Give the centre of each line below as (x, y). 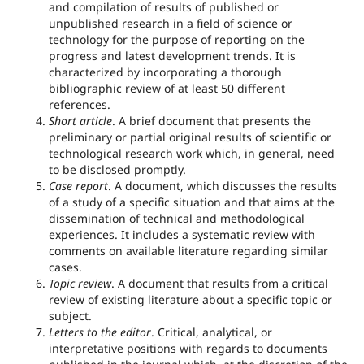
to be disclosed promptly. (117, 170)
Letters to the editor (100, 332)
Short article (80, 121)
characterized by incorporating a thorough (165, 72)
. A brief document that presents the (211, 121)
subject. (71, 316)
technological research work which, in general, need (191, 154)
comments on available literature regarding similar (188, 251)
